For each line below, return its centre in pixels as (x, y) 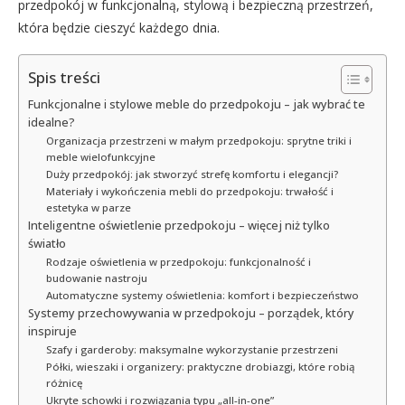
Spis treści (64, 78)
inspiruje (52, 331)
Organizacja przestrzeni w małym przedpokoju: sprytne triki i (198, 140)
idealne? (52, 122)
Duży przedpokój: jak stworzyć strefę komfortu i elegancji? (192, 174)
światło (47, 243)
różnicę (64, 382)
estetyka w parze (88, 207)
